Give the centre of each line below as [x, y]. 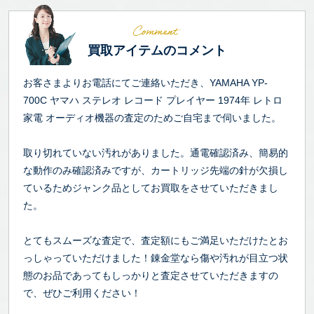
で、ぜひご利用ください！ [82, 293]
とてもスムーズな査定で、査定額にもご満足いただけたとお [156, 240]
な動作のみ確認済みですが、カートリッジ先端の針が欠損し [156, 170]
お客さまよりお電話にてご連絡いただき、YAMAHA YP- [145, 82]
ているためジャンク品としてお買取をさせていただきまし [151, 187]
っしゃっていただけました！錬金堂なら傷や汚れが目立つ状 [156, 258]
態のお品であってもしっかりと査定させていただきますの [151, 275]
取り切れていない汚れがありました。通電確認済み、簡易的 [156, 152]
